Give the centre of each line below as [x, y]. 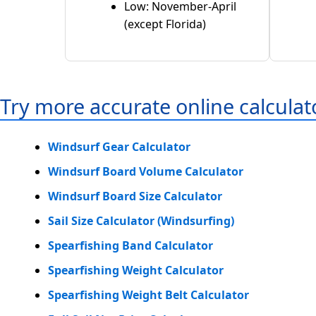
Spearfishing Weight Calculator [136, 270]
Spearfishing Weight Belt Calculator [148, 294]
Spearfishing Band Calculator [130, 245]
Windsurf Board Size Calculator [135, 196]
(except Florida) [165, 24]
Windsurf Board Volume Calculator [146, 171]
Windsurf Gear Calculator [119, 146]
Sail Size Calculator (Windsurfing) [141, 220]
